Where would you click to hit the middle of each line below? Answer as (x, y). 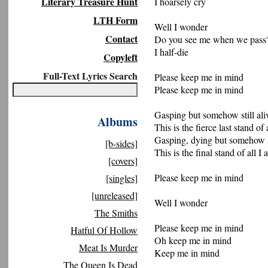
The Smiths (116, 213)
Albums (118, 122)
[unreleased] (115, 195)
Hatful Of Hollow (104, 230)
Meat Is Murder (108, 247)
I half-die (171, 52)
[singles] (122, 178)
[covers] (123, 161)
